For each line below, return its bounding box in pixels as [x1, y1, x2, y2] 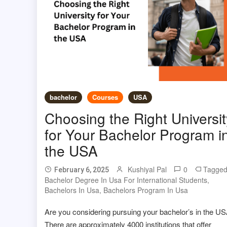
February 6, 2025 [54, 165, 109, 174]
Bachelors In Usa [44, 184, 99, 195]
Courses [92, 92, 118, 102]
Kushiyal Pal [127, 164, 167, 174]
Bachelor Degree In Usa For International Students [44, 174, 207, 185]
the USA [44, 140, 98, 161]
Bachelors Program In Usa [103, 184, 188, 195]
